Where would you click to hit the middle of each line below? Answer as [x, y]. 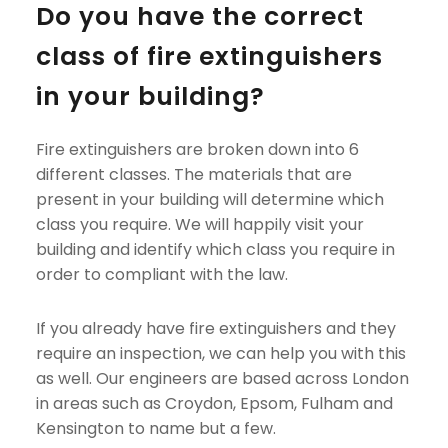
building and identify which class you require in [215, 249]
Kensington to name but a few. [155, 428]
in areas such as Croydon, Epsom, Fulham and [214, 403]
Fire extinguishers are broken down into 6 [197, 149]
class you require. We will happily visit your [199, 224]
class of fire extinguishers [209, 56]
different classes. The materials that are [193, 174]
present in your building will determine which [209, 199]
